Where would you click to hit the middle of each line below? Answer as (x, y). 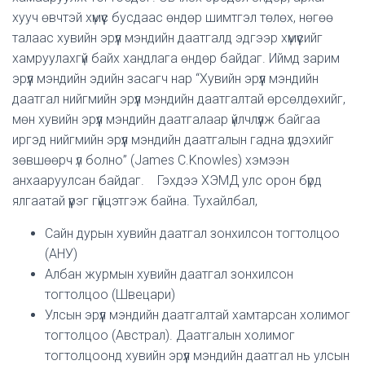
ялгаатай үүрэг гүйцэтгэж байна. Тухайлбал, (135, 201)
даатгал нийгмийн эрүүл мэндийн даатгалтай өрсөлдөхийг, (179, 99)
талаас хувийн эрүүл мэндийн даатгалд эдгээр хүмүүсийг (167, 38)
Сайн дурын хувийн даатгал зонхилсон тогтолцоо (192, 233)
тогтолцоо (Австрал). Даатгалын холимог (170, 335)
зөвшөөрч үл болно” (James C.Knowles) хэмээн (151, 160)
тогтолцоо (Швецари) (110, 295)
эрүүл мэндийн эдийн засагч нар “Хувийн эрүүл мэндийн (165, 79)
